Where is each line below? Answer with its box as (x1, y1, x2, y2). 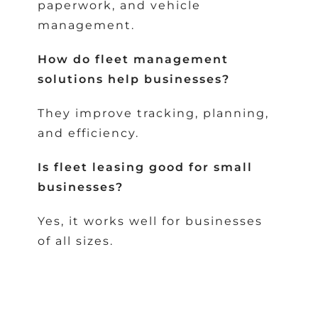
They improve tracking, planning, (38, 106, 270, 121)
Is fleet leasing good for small (38, 160, 253, 175)
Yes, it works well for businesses (38, 214, 263, 229)
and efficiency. (38, 126, 140, 141)
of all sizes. (38, 234, 114, 248)
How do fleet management (38, 53, 229, 67)
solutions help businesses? (38, 72, 231, 87)
